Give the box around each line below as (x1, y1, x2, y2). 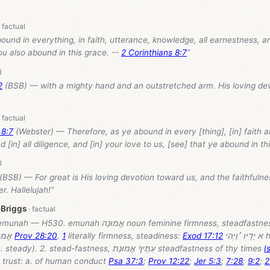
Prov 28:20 (14, 230, 57, 240)
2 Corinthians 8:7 (121, 48, 187, 58)
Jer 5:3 (194, 256, 221, 266)
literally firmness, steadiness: (66, 230, 183, 240)
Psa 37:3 (108, 256, 143, 266)
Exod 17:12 (183, 230, 223, 240)
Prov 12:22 (148, 256, 189, 266)
